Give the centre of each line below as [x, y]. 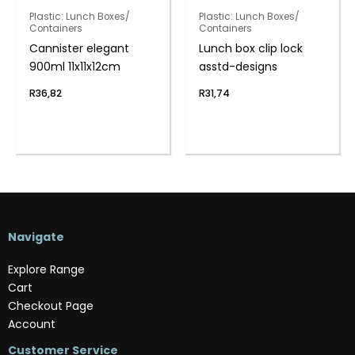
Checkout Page [51, 305]
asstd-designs [238, 67]
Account [32, 324]
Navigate [36, 237]
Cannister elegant [79, 49]
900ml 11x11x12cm [74, 67]
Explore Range [46, 269]
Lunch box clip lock [250, 49]
